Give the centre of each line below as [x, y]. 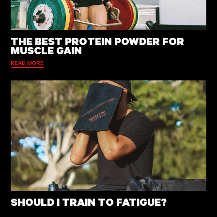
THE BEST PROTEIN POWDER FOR [97, 41]
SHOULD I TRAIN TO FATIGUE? [88, 201]
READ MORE [27, 62]
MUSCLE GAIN [46, 50]
